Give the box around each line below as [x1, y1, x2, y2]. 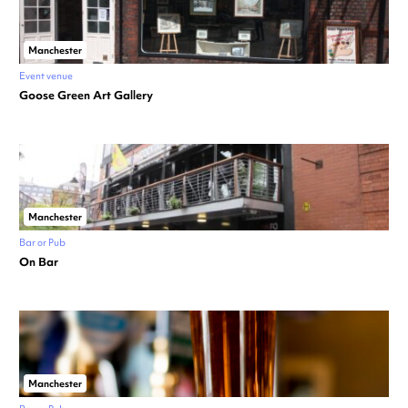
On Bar [19, 254, 58, 270]
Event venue [19, 69, 73, 83]
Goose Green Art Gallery [19, 87, 153, 104]
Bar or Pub [19, 236, 66, 250]
